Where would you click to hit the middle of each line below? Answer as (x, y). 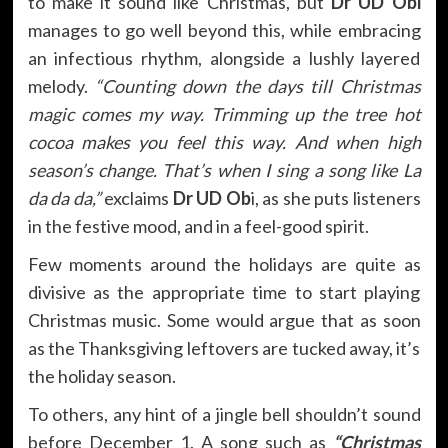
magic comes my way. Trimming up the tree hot (224, 113)
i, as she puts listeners (335, 197)
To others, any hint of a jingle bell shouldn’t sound (224, 413)
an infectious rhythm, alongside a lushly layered (224, 57)
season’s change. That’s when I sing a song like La (224, 169)
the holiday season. (101, 375)
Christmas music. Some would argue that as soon (224, 319)
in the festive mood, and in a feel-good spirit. (198, 225)
